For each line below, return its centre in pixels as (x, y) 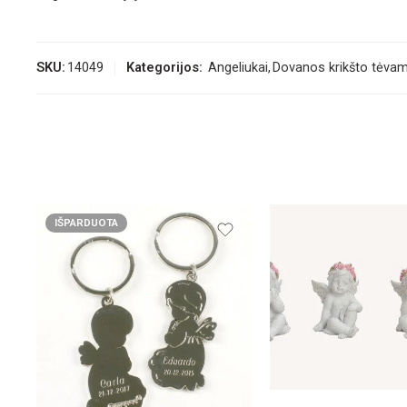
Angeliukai (238, 68)
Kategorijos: (164, 68)
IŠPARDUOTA (86, 223)
